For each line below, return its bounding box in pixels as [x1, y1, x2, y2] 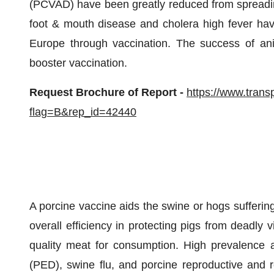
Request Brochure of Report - [29, 86, 187, 98]
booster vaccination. [29, 57, 127, 69]
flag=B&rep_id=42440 [29, 106, 136, 118]
